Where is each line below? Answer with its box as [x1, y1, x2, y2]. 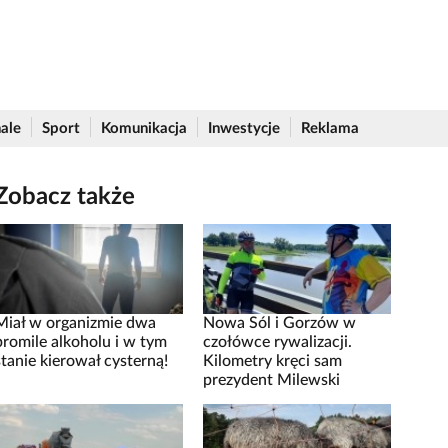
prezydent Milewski [202, 372, 340, 388]
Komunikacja [101, 121, 187, 136]
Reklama [301, 121, 359, 136]
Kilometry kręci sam [202, 353, 342, 369]
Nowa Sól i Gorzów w [202, 315, 356, 331]
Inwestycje [208, 121, 280, 136]
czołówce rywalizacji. [202, 334, 352, 350]
